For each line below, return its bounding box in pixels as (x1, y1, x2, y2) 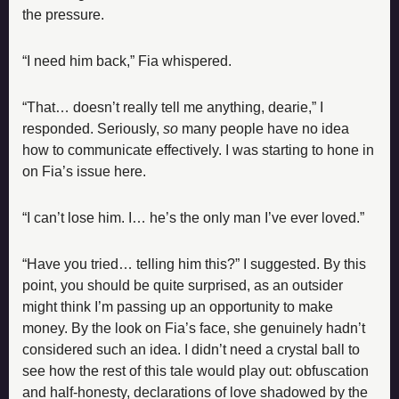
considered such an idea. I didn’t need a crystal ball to (22, 341, 360, 357)
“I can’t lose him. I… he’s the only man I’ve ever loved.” (22, 209, 364, 225)
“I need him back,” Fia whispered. (22, 53, 232, 69)
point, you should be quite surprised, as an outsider (22, 277, 343, 293)
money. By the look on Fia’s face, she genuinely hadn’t (22, 320, 365, 336)
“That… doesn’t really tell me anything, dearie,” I (22, 99, 323, 115)
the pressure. (22, 6, 104, 22)
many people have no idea (178, 120, 349, 136)
